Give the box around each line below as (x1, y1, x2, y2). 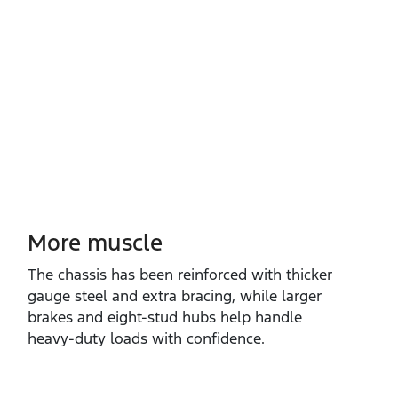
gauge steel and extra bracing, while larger (28, 286, 322, 306)
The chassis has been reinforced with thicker (28, 265, 332, 285)
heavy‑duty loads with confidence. (28, 329, 265, 349)
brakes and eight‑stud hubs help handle (28, 307, 302, 328)
